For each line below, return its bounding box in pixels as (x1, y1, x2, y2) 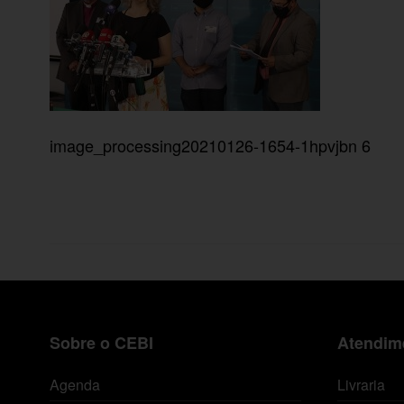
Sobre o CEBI (50, 331, 153, 355)
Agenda (50, 374, 100, 396)
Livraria (336, 374, 385, 396)
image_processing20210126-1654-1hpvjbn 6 (50, 133, 371, 158)
